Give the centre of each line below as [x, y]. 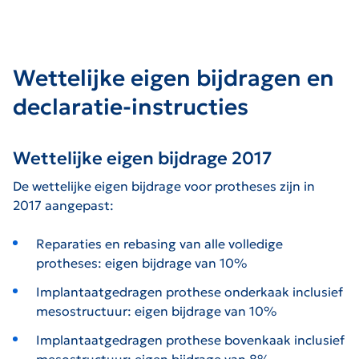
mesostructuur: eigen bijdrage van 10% [156, 311]
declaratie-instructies [131, 107]
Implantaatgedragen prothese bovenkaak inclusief [190, 339]
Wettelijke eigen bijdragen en [173, 78]
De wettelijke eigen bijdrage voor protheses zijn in [164, 186]
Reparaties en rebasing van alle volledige [159, 243]
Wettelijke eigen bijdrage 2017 [142, 158]
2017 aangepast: [63, 205]
